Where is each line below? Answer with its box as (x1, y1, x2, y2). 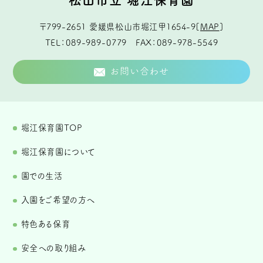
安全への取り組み (21, 244, 86, 253)
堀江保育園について (21, 147, 96, 156)
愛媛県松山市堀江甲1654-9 (89, 22, 196, 31)
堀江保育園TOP (21, 123, 83, 132)
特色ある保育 (21, 220, 70, 229)
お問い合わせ (110, 66, 170, 76)
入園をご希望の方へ (21, 195, 95, 205)
